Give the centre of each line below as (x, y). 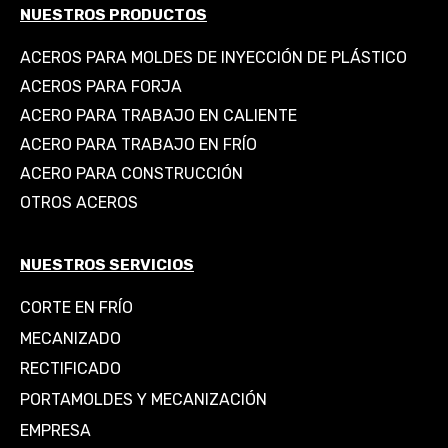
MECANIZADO (70, 338)
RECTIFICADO (70, 369)
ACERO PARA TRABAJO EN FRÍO (138, 144)
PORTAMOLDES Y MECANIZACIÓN (143, 399)
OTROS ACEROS (79, 202)
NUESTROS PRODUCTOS (113, 14)
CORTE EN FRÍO (76, 308)
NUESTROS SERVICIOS (107, 265)
